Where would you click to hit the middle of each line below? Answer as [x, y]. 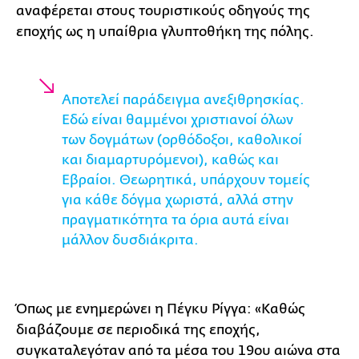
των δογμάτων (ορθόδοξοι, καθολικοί [182, 140]
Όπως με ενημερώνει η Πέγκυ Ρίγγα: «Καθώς [161, 309]
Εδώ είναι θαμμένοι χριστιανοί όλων [177, 120]
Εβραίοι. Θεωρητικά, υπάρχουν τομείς [186, 180]
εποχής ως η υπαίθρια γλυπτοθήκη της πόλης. [165, 32]
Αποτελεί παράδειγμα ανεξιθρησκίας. [183, 100]
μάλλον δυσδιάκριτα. [132, 240]
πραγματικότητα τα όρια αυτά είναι [175, 220]
